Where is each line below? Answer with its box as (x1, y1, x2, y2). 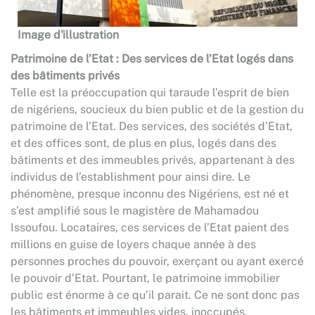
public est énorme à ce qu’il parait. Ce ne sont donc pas (11, 288, 300, 302)
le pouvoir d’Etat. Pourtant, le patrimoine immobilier (11, 271, 280, 285)
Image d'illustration (18, 28, 119, 41)
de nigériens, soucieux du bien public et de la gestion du (11, 103, 304, 116)
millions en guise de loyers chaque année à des (11, 238, 256, 251)
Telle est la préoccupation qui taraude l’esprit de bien (11, 86, 289, 99)
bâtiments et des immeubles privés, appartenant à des (11, 153, 295, 167)
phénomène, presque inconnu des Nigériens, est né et (11, 187, 289, 200)
